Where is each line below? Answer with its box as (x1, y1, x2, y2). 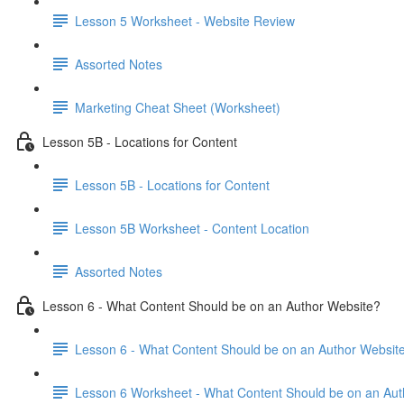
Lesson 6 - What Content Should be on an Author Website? (42, 296, 381, 315)
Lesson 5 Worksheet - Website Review (75, 11, 295, 30)
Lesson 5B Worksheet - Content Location (75, 218, 309, 237)
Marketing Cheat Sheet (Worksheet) (75, 97, 280, 116)
